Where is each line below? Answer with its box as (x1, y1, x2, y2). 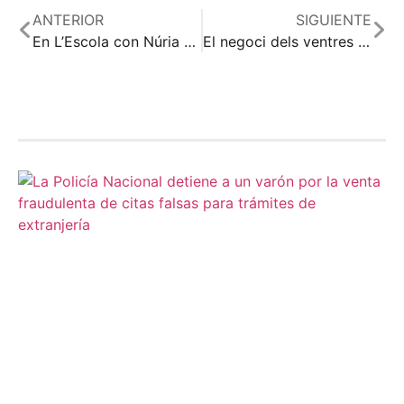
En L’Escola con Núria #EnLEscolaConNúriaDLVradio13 (184, 32, 196, 51)
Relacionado (36, 115, 126, 133)
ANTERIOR (32, 11, 104, 30)
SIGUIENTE (296, 11, 372, 30)
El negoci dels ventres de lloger (358, 32, 370, 51)
